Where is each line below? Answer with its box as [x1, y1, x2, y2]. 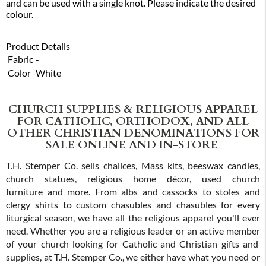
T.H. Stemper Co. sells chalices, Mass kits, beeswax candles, [6, 160, 260, 171]
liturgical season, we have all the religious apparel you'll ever [6, 212, 260, 223]
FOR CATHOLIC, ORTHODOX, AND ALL [17, 111, 249, 128]
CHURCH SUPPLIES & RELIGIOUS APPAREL [8, 99, 258, 116]
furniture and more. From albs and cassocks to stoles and [6, 186, 260, 197]
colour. [6, 9, 33, 20]
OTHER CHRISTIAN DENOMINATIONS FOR [7, 123, 259, 140]
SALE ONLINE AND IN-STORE [45, 135, 221, 152]
